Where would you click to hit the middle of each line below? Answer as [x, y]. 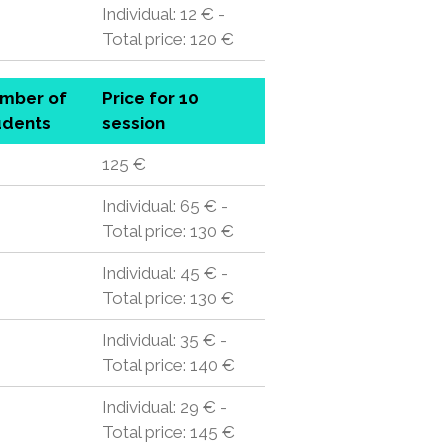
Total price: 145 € [168, 432]
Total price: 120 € [167, 39]
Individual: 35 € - [164, 340]
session [133, 123]
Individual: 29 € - [164, 407]
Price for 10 [150, 98]
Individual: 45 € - [164, 273]
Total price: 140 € [168, 365]
